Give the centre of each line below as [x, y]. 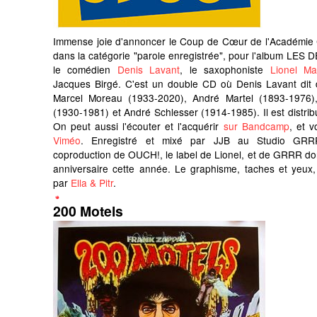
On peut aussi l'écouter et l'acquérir [138, 126]
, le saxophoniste [225, 69]
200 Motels [88, 211]
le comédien [85, 69]
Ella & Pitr [92, 182]
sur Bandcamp [256, 126]
